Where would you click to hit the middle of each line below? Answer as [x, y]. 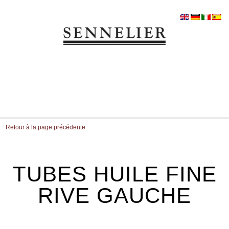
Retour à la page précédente [46, 127]
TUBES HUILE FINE [114, 174]
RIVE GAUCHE [114, 196]
